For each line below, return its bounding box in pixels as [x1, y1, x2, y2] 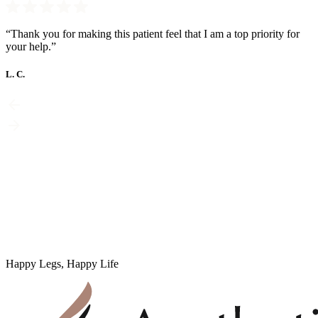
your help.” [6, 40, 56, 53]
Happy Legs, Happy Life [6, 257, 119, 270]
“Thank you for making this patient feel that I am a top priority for [6, 27, 300, 40]
